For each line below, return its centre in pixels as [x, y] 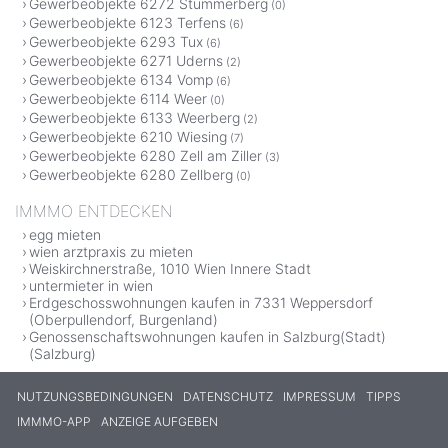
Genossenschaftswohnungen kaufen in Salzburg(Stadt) [207, 336]
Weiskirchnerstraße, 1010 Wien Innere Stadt [170, 268]
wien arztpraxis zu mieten [111, 251]
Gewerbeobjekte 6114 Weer [118, 98]
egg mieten [65, 234]
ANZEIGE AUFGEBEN [159, 421]
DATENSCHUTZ [228, 396]
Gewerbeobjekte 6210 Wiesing [128, 136]
